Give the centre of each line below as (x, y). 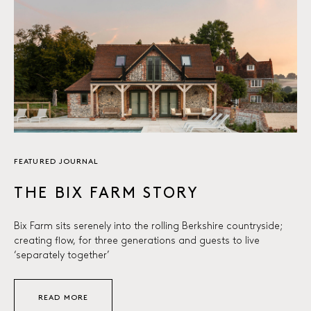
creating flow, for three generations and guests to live (137, 240)
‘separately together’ (61, 254)
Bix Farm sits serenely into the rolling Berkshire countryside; (148, 225)
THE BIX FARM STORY (107, 192)
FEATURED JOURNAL (57, 161)
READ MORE (63, 297)
